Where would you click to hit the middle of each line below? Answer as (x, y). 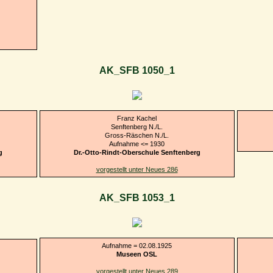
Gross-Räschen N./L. (137, 135)
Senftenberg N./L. (137, 126)
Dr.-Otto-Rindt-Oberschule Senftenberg (137, 152)
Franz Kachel (137, 118)
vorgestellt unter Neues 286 (137, 169)
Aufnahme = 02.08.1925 (137, 245)
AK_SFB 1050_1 (137, 71)
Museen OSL (137, 254)
